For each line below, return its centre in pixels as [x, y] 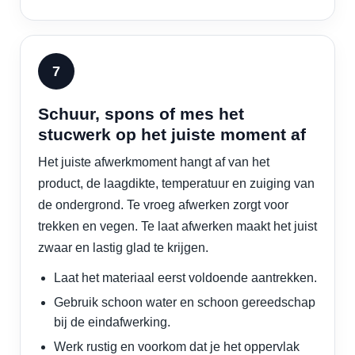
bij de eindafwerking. [112, 322]
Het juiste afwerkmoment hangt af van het [154, 162]
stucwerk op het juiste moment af [172, 134]
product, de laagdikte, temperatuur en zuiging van [176, 183]
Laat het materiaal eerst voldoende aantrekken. [185, 278]
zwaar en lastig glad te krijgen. [123, 248]
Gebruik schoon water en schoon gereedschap [185, 302]
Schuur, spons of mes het [141, 114]
